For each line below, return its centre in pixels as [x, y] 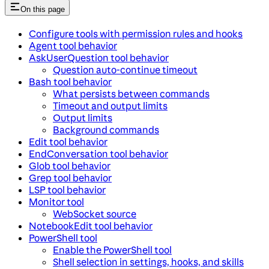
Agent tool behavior [73, 45]
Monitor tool [56, 201]
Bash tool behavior [70, 81]
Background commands [106, 129]
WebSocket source [95, 213]
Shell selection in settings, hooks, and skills [148, 261]
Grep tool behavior [70, 177]
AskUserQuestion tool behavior [99, 57]
